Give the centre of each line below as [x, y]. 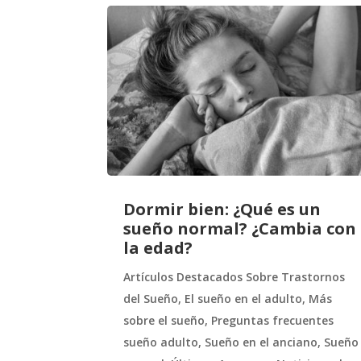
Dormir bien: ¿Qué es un [222, 210]
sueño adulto [161, 342]
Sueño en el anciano [261, 342]
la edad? [158, 248]
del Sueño [151, 299]
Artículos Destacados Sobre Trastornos [234, 277]
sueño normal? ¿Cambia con [240, 229]
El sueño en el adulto [244, 299]
